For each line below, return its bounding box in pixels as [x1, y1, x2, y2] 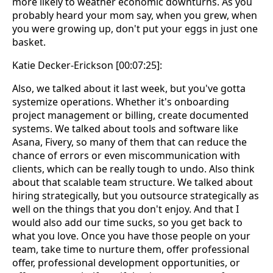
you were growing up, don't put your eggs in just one [12, 22, 258, 36]
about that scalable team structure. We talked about [12, 175, 253, 190]
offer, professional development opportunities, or [12, 256, 240, 270]
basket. [12, 35, 46, 49]
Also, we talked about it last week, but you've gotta [12, 82, 246, 96]
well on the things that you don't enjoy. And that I [12, 202, 239, 216]
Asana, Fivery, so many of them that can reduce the [12, 135, 247, 149]
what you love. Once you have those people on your [12, 229, 250, 243]
